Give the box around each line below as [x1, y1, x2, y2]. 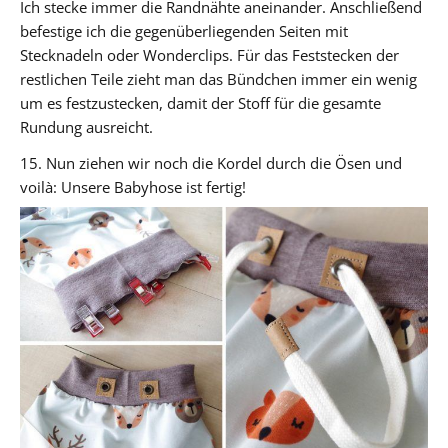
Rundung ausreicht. [20, 116, 153, 137]
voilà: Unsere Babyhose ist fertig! [20, 176, 246, 197]
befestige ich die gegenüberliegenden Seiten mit [20, 20, 348, 41]
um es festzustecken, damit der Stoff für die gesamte [20, 92, 381, 113]
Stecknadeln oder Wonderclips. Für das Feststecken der [20, 44, 399, 65]
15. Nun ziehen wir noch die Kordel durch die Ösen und [20, 152, 402, 173]
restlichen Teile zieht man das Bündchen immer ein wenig [20, 68, 417, 89]
